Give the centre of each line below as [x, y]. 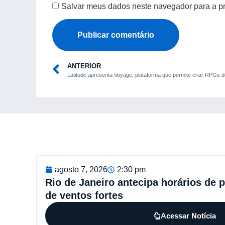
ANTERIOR [84, 66]
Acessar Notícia [188, 215]
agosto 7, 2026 [81, 169]
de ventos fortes [84, 195]
